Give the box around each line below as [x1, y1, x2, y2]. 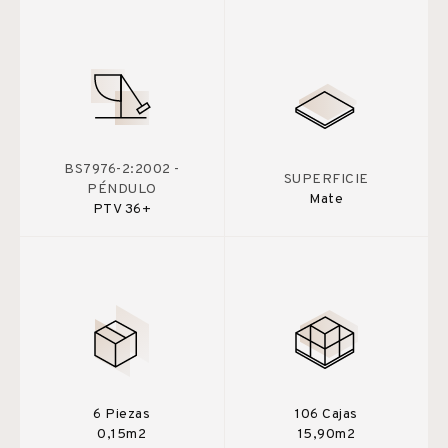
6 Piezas [93, 405, 151, 423]
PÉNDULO [87, 180, 157, 198]
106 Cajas [295, 405, 358, 423]
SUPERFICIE [283, 170, 369, 188]
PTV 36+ [92, 200, 151, 218]
